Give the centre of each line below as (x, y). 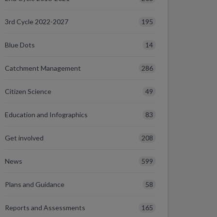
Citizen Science (28, 91)
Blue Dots (20, 45)
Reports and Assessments (45, 208)
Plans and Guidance (35, 184)
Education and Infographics (46, 115)
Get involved (24, 138)
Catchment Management (43, 68)
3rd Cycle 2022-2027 (37, 22)
